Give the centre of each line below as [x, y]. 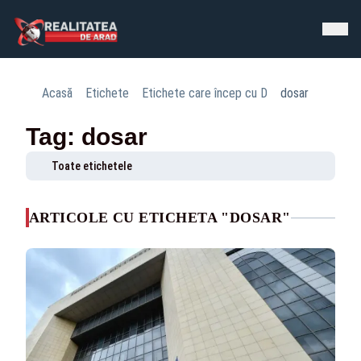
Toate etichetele [92, 166]
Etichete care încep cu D [205, 93]
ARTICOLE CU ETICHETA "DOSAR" [160, 218]
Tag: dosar [87, 137]
